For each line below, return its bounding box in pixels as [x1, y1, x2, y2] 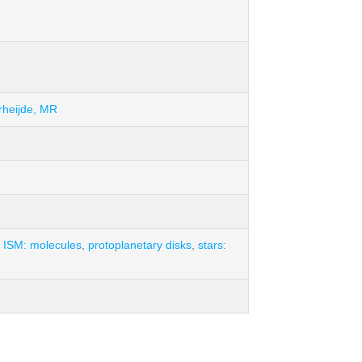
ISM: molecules [3, 238, 82, 251]
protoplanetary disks [88, 238, 192, 251]
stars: [198, 238, 226, 251]
